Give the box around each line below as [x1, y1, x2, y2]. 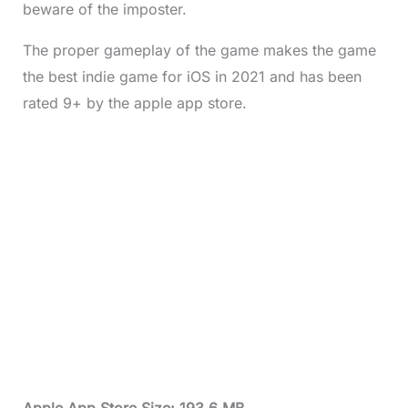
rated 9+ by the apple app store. [22, 93, 247, 112]
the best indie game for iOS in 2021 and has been [22, 66, 362, 86]
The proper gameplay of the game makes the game [22, 40, 376, 59]
